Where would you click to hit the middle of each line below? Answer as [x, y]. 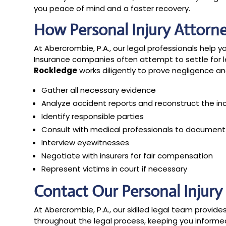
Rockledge [56, 70]
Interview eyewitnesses [86, 142]
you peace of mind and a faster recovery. [112, 8]
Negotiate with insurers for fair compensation [127, 155]
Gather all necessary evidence [99, 90]
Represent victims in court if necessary [115, 168]
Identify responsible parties [93, 116]
